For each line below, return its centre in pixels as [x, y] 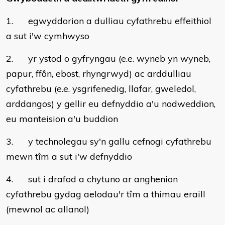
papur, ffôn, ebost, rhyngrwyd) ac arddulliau [99, 74]
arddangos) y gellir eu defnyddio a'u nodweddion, [111, 104]
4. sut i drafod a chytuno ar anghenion [92, 179]
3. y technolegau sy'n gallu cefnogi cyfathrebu [109, 141]
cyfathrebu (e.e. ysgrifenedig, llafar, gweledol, [101, 89]
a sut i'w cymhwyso [48, 36]
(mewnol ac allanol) [48, 209]
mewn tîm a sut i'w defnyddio [69, 156]
